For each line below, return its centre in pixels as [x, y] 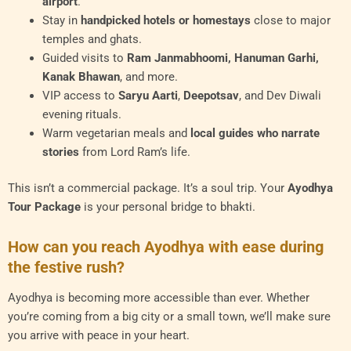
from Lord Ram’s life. [134, 152]
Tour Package [44, 207]
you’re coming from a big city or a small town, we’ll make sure [169, 316]
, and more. [148, 77]
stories [60, 152]
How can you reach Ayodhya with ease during [166, 246]
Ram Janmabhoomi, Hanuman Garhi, [223, 58]
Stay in [61, 21]
